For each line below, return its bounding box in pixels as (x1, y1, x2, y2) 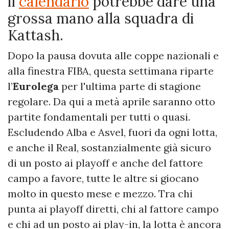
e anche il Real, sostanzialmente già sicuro (8, 141, 211, 154)
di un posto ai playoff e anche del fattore (8, 156, 203, 170)
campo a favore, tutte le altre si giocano (8, 172, 199, 185)
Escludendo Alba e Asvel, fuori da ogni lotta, (8, 126, 217, 139)
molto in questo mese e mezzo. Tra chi (8, 187, 193, 200)
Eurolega (13, 80, 59, 93)
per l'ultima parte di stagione (59, 80, 201, 93)
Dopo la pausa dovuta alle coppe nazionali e (8, 49, 219, 62)
